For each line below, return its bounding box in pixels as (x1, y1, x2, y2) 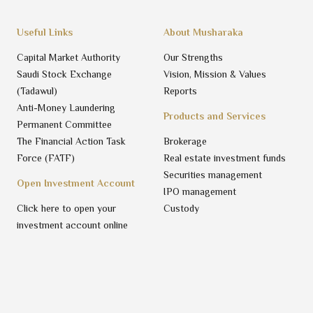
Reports (163, 85, 197, 96)
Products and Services (163, 110, 265, 122)
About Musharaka (163, 26, 243, 38)
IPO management (163, 185, 236, 197)
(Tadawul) (17, 85, 57, 96)
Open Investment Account (17, 177, 135, 189)
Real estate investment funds (163, 152, 286, 163)
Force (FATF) (17, 152, 75, 163)
